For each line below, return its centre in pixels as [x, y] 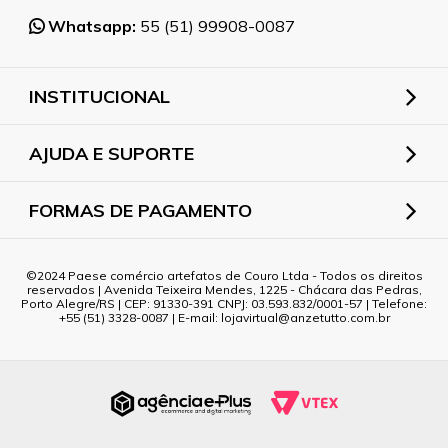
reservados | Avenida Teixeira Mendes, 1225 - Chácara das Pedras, [224, 290]
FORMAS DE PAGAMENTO [140, 211]
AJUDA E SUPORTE [111, 154]
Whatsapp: [92, 26]
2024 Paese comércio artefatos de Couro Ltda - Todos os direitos [229, 276]
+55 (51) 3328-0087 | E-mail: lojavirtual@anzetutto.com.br [224, 318]
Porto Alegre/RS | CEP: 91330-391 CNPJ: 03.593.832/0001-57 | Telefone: [224, 304]
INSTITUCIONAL [99, 97]
